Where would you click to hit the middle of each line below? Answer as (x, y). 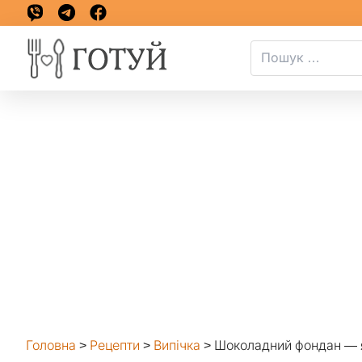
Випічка (177, 345)
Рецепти (115, 345)
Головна (51, 345)
